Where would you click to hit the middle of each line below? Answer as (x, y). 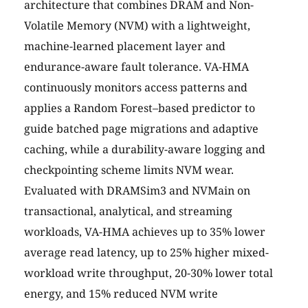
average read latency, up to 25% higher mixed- (146, 253)
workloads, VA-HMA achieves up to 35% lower (145, 232)
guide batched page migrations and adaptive (141, 129)
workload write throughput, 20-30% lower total (148, 273)
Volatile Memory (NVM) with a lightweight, (137, 26)
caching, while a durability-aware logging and (145, 150)
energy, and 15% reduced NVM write (121, 294)
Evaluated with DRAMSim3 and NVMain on (137, 191)
